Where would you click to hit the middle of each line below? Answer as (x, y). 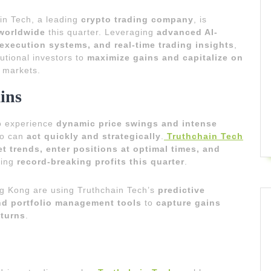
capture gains (188, 202)
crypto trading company (137, 19)
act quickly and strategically (94, 136)
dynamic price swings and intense (137, 123)
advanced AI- (187, 32)
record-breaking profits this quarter (101, 161)
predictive (181, 190)
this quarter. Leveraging (101, 32)
